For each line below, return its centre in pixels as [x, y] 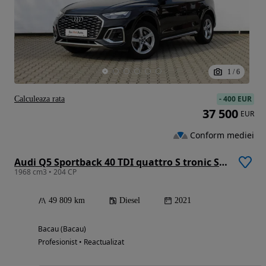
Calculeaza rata [39, 99]
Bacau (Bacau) [62, 229]
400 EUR [237, 99]
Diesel [130, 200]
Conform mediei [222, 135]
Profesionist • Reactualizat [81, 242]
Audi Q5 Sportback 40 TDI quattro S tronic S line [223, 162]
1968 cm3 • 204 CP [45, 172]
